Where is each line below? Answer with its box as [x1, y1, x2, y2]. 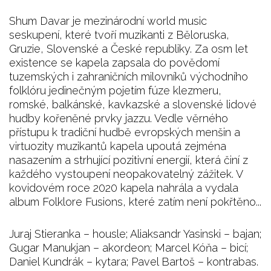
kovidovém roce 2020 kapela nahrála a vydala [9, 181, 238, 194]
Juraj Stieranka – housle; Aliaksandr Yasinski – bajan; [9, 227, 261, 240]
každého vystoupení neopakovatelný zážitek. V [9, 167, 243, 180]
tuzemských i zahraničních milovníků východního [9, 70, 248, 83]
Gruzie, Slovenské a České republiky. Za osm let [9, 42, 248, 55]
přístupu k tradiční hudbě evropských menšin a [9, 125, 240, 139]
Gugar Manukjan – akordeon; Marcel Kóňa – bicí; [9, 241, 248, 254]
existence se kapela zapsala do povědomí [9, 56, 220, 69]
